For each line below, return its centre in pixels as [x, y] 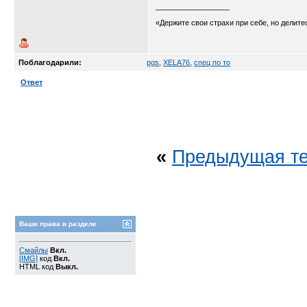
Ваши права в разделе [58, 224]
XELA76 [176, 62]
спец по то [212, 62]
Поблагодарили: [50, 62]
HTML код [37, 267]
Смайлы [34, 250]
